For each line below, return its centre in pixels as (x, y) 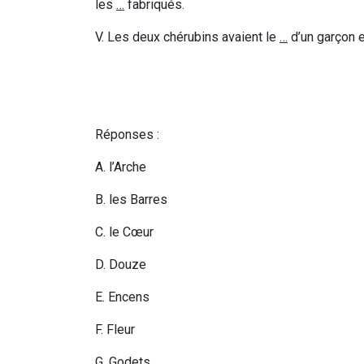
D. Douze (121, 265)
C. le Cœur (124, 232)
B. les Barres (131, 200)
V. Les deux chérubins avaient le (187, 37)
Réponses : (127, 135)
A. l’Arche (121, 167)
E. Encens (122, 297)
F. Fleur (115, 330)
